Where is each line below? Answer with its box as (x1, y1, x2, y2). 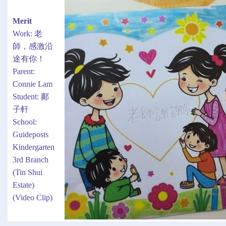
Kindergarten (13, 143, 54, 151)
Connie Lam (13, 80, 52, 88)
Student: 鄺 (13, 92, 49, 101)
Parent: (13, 67, 35, 76)
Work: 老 (13, 29, 42, 38)
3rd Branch (13, 155, 48, 164)
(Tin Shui (13, 168, 42, 177)
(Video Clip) (13, 193, 52, 202)
